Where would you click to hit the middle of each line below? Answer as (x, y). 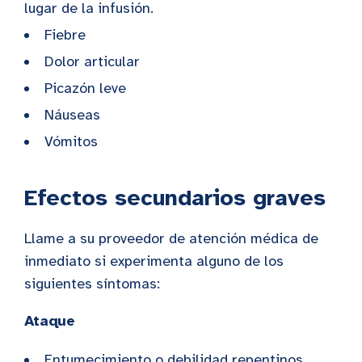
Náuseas (74, 114)
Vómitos (73, 141)
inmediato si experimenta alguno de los (154, 261)
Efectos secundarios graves (175, 197)
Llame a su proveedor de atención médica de (171, 238)
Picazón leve (87, 88)
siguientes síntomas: (92, 283)
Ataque (50, 320)
